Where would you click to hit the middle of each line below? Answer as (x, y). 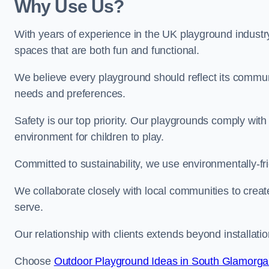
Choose (34, 261)
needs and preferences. (70, 94)
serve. (29, 207)
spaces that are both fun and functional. (107, 50)
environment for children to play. (89, 137)
